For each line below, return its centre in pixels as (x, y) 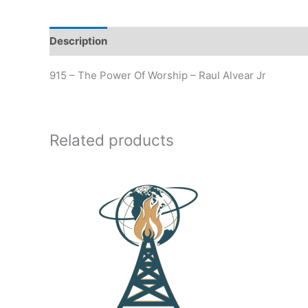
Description (78, 41)
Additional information (177, 41)
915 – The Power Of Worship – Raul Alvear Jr (158, 75)
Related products (112, 140)
